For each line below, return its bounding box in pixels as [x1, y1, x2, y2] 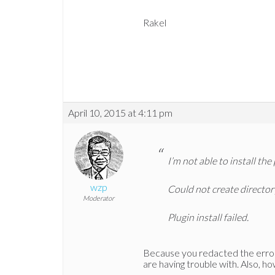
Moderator [83, 194, 114, 203]
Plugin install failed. [168, 211, 249, 223]
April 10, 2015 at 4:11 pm [68, 107, 172, 119]
